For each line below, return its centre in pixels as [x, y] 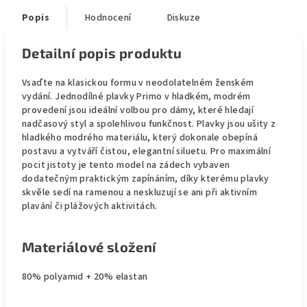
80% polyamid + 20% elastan [85, 277]
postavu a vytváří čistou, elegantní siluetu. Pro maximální [147, 151]
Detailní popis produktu [102, 53]
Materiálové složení [89, 247]
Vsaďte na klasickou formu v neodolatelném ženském [138, 83]
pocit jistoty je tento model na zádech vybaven [126, 165]
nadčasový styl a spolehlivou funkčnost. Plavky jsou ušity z [149, 124]
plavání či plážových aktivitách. [90, 206]
